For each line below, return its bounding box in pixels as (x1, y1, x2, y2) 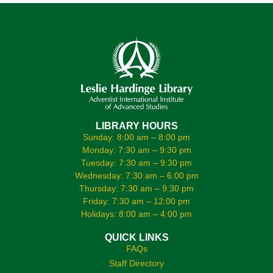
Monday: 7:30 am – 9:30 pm (82, 144, 191, 155)
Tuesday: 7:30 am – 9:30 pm (81, 157, 192, 168)
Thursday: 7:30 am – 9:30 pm (79, 183, 194, 193)
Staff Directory (109, 258, 164, 268)
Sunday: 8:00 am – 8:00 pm (83, 132, 190, 142)
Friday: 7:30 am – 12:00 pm (83, 196, 190, 206)
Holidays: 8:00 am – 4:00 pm (81, 208, 192, 219)
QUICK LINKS (104, 232, 169, 243)
